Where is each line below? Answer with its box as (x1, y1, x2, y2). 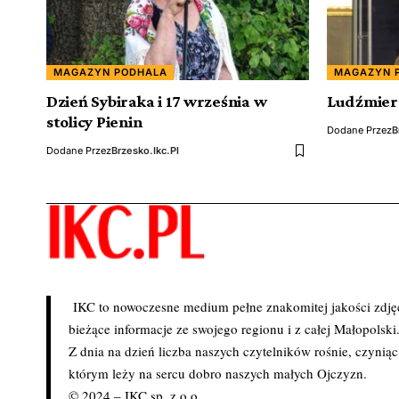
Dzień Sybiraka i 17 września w (46, 92, 267, 111)
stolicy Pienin (46, 112, 142, 132)
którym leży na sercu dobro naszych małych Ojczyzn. (69, 364, 367, 383)
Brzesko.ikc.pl (111, 144, 179, 158)
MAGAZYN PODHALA (53, 65, 167, 78)
